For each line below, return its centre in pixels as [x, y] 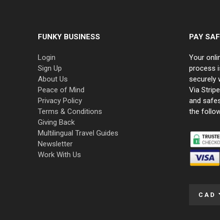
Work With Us [59, 154]
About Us [53, 79]
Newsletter [55, 144]
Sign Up [50, 68]
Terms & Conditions [70, 111]
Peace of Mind [61, 90]
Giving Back [56, 122]
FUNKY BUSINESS [69, 37]
